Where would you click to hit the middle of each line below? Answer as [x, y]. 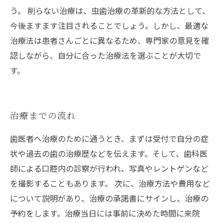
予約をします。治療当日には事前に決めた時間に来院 [105, 213]
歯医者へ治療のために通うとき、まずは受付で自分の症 [109, 139]
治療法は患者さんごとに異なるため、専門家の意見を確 [110, 41]
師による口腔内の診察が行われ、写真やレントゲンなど [109, 168]
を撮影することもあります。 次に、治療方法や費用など [110, 183]
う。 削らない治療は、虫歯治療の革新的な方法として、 [110, 11]
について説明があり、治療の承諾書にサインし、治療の [109, 198]
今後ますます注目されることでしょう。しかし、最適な [109, 26]
